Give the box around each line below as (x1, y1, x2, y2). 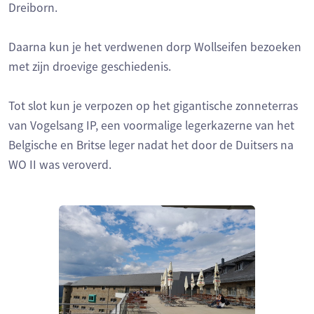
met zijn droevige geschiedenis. (8, 59, 171, 75)
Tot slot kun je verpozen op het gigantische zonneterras (8, 98, 298, 114)
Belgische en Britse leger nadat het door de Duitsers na (8, 137, 294, 153)
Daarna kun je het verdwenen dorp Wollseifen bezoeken (8, 39, 301, 55)
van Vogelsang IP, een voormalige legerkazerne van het (8, 118, 294, 134)
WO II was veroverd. (8, 157, 111, 173)
